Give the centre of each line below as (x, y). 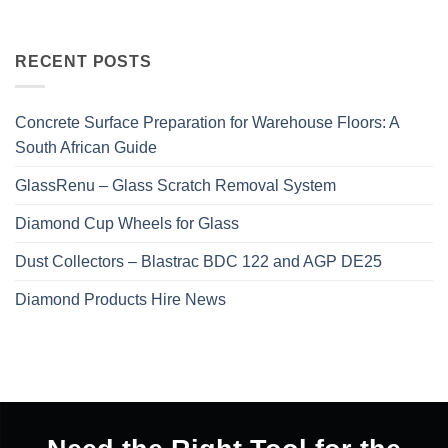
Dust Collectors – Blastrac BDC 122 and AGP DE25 (198, 261)
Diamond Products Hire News (120, 299)
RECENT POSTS (83, 62)
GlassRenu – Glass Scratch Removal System (175, 185)
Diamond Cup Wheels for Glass (127, 223)
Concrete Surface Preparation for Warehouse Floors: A (207, 122)
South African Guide (86, 147)
